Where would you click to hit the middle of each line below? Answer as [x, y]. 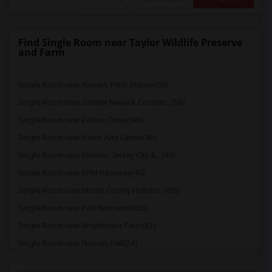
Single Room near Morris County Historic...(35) [99, 190]
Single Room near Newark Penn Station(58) [93, 85]
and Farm [42, 52]
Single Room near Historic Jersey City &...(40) [97, 155]
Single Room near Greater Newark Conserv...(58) [102, 102]
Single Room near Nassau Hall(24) [78, 243]
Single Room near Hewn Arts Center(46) [87, 138]
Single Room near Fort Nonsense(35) [83, 208]
